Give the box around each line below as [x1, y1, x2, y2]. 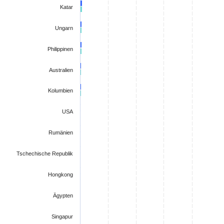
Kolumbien [48, 87, 73, 94]
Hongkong [48, 171, 73, 178]
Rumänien [48, 129, 73, 136]
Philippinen [47, 46, 73, 52]
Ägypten [53, 192, 73, 199]
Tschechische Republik [16, 150, 73, 157]
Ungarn [55, 25, 73, 31]
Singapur [51, 213, 73, 220]
